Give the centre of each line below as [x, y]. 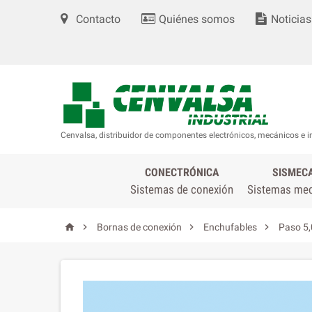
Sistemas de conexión [182, 189]
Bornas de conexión [139, 227]
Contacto [97, 19]
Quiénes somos [195, 19]
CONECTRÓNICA [182, 172]
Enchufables [230, 227]
